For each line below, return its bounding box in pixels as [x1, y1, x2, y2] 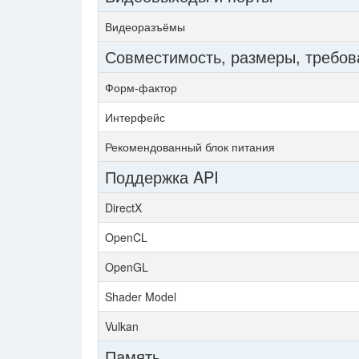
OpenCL [105, 229, 147, 245]
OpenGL [105, 259, 148, 275]
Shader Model [105, 288, 176, 305]
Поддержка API [105, 165, 219, 188]
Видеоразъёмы [105, 18, 185, 34]
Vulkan [105, 318, 139, 334]
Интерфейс [105, 109, 165, 125]
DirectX [105, 200, 142, 216]
